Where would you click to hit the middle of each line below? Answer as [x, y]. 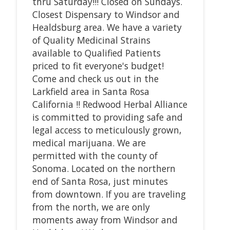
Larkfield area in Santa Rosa [91, 91]
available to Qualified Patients [96, 53]
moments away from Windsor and [105, 219]
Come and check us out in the [95, 78]
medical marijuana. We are [89, 142]
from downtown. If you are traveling [109, 194]
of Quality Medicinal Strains [91, 40]
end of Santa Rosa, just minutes [100, 181]
